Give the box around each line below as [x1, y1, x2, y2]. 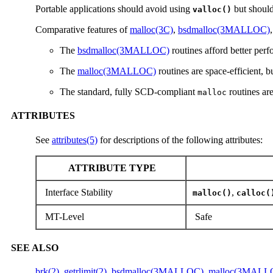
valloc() [193, 5, 232, 14]
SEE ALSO [11, 242, 58, 253]
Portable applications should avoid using [35, 4, 193, 14]
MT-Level [43, 211, 84, 222]
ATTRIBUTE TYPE [66, 162, 156, 173]
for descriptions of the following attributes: [97, 134, 263, 145]
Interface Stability [43, 186, 113, 197]
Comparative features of [35, 24, 130, 35]
